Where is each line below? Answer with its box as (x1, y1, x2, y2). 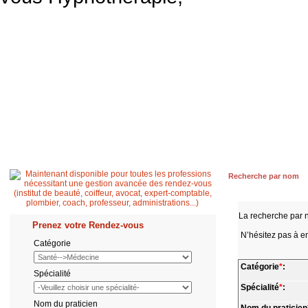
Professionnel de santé (91, 73, 181, 82)
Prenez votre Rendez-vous (32, 220, 144, 230)
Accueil (9, 73, 38, 82)
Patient (51, 73, 78, 82)
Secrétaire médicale (193, 73, 272, 82)
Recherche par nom (228, 172, 299, 180)
